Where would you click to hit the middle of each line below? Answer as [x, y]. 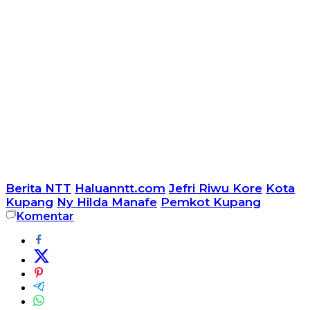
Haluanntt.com [120, 189]
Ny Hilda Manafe [107, 202]
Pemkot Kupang [211, 202]
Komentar [45, 217]
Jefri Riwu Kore [216, 189]
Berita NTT [38, 189]
